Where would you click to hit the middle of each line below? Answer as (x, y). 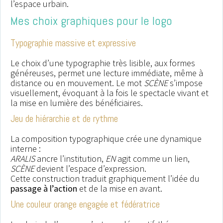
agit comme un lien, (153, 159)
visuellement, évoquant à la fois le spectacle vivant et (110, 93)
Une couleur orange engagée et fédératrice (85, 204)
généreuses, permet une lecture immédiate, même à (107, 73)
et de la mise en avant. (120, 189)
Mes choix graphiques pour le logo (91, 21)
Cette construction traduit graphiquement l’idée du (105, 179)
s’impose (185, 83)
